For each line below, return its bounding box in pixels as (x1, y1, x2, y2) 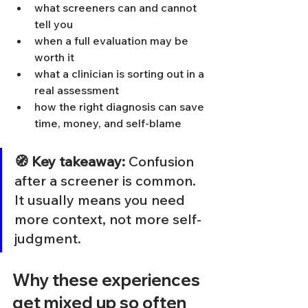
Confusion (125, 153, 197, 170)
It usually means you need (14, 191, 188, 208)
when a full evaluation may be (34, 34, 191, 47)
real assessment (34, 83, 119, 97)
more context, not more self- (14, 210, 201, 228)
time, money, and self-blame (34, 116, 181, 130)
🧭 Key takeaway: (14, 153, 125, 170)
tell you (34, 17, 73, 31)
